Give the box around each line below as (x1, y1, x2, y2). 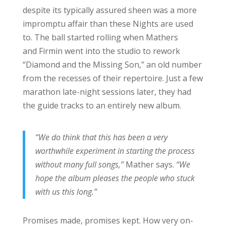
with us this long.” (35, 186, 97, 197)
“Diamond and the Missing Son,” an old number (22, 59, 202, 70)
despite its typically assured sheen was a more (22, 4, 197, 16)
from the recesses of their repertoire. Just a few (22, 72, 203, 84)
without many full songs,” (35, 158, 126, 170)
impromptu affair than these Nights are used (22, 18, 193, 29)
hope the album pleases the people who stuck (35, 172, 195, 184)
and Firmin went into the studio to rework (22, 45, 180, 56)
